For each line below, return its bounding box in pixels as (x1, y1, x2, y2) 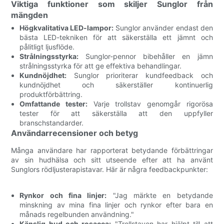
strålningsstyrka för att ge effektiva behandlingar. (19, 61, 182, 70)
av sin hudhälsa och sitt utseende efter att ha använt (11, 155, 213, 164)
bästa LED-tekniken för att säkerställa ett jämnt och (19, 32, 213, 41)
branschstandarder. (19, 118, 84, 127)
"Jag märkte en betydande (106, 190, 213, 199)
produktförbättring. (19, 89, 83, 98)
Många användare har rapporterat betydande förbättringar (11, 145, 213, 154)
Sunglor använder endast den (113, 23, 213, 32)
